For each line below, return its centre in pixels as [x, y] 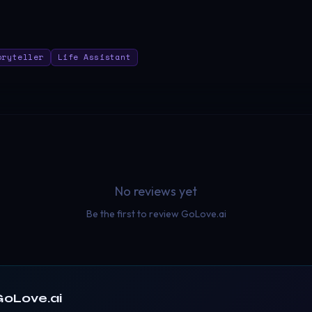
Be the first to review [133, 213]
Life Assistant [94, 57]
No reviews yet [156, 191]
